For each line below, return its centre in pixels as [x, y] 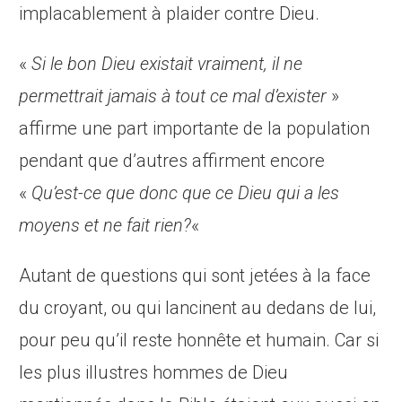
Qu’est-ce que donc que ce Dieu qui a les [186, 193]
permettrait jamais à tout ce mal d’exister [173, 96]
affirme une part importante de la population [195, 129]
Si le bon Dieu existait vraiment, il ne [167, 64]
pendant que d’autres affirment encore [172, 161]
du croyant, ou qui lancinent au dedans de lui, [198, 308]
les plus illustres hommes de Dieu [154, 373]
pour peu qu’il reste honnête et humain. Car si [199, 341]
